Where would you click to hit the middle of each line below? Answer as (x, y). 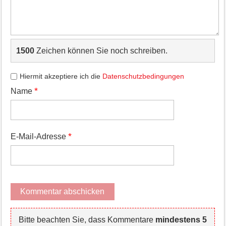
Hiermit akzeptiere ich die (61, 76)
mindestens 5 (181, 219)
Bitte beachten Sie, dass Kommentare (87, 219)
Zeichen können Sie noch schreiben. (101, 51)
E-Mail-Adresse (39, 136)
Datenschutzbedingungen (143, 76)
